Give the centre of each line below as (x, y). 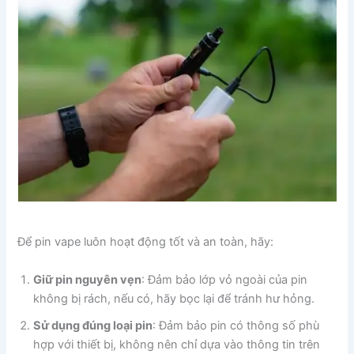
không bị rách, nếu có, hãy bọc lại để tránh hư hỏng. (174, 298)
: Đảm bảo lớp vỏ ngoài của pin (225, 279)
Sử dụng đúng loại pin (93, 325)
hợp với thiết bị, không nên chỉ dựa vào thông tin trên (177, 344)
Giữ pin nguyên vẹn (88, 279)
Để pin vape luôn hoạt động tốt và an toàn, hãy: (146, 242)
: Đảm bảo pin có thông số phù (236, 325)
